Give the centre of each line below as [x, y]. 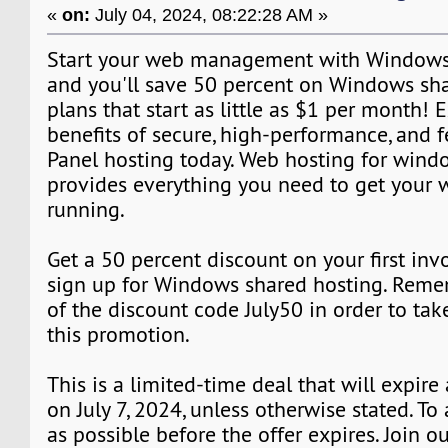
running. [86, 209]
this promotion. [119, 334]
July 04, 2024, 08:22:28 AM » [209, 14]
